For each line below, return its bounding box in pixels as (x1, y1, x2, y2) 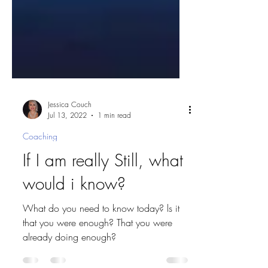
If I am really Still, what (23, 192, 183, 214)
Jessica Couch (48, 142, 92, 153)
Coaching (23, 173, 57, 185)
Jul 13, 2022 (48, 153, 87, 163)
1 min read (98, 153, 131, 163)
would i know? (23, 215, 126, 237)
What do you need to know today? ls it (23, 245, 179, 258)
